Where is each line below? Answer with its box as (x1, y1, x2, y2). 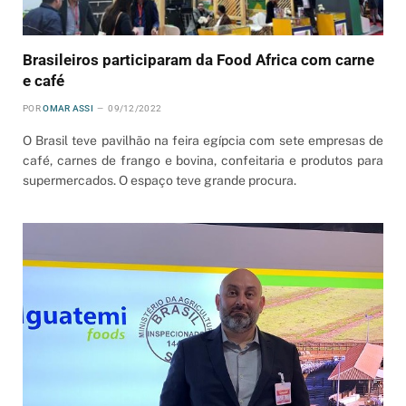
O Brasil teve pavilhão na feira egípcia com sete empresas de (23, 132, 383, 148)
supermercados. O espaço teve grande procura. (23, 172, 296, 188)
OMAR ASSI (43, 102, 93, 113)
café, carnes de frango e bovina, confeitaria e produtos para (23, 152, 383, 168)
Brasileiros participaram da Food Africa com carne (23, 50, 374, 69)
